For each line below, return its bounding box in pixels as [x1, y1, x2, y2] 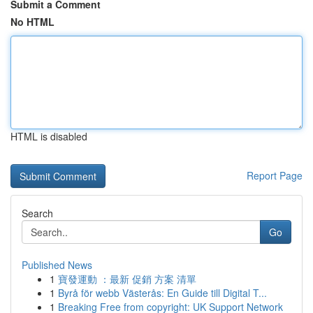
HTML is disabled [10, 129, 87, 143]
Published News [22, 258, 92, 272]
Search [22, 206, 53, 220]
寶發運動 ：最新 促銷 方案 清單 [58, 272, 196, 286]
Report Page [247, 168, 303, 182]
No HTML [10, 15, 54, 29]
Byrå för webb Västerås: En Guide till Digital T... [58, 286, 267, 300]
